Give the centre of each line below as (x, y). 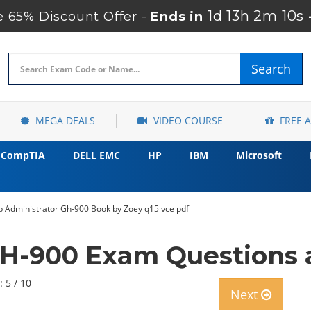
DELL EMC (96, 155)
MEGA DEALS (64, 120)
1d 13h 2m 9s (256, 16)
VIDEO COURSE (187, 120)
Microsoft (259, 155)
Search (271, 69)
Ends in (180, 17)
